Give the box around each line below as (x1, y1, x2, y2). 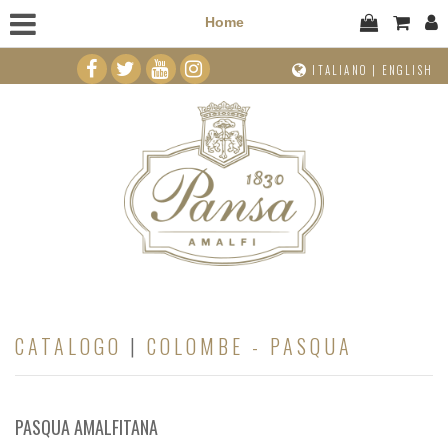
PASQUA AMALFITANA (15, 413, 158, 440)
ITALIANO (312, 62, 368, 78)
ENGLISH (381, 62, 433, 78)
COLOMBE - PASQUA (147, 330, 353, 361)
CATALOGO (15, 330, 122, 361)
